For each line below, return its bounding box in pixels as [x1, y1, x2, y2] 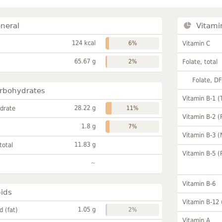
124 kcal [72, 39, 96, 47]
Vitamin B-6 [182, 179, 216, 187]
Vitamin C [182, 39, 211, 47]
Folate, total [182, 57, 218, 65]
